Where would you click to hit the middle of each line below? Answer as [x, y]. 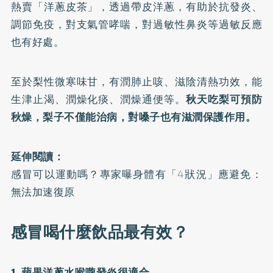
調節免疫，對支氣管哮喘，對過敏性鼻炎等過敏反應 [136, 24]
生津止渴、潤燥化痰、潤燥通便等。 [98, 99]
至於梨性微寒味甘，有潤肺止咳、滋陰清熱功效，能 [136, 82]
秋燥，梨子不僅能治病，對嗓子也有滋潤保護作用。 [133, 117]
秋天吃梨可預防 [224, 99]
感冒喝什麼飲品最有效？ [100, 232]
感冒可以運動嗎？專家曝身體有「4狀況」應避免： [136, 174]
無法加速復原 [43, 192]
